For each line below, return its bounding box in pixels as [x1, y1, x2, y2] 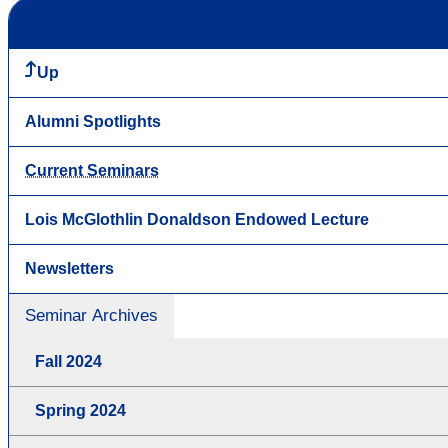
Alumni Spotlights [25, 113, 161, 131]
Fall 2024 [35, 353, 102, 371]
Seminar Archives [25, 306, 158, 326]
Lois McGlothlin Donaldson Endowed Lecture [25, 211, 369, 229]
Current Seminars [25, 162, 159, 180]
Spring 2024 [35, 402, 126, 420]
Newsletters [25, 260, 114, 278]
